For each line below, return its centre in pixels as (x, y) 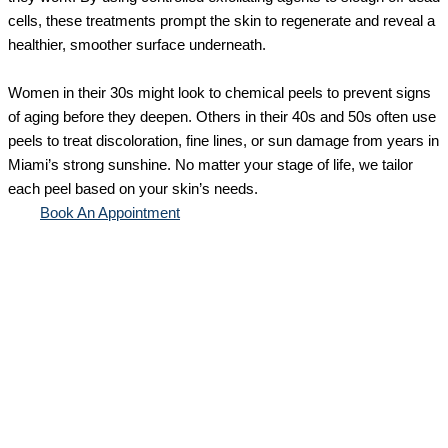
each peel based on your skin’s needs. (133, 189)
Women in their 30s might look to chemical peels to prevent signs (219, 93)
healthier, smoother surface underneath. (137, 45)
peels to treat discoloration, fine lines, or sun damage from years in (223, 141)
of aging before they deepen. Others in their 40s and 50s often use (222, 117)
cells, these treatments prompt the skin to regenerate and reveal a (221, 21)
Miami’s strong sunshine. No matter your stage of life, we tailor (210, 165)
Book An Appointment (110, 213)
